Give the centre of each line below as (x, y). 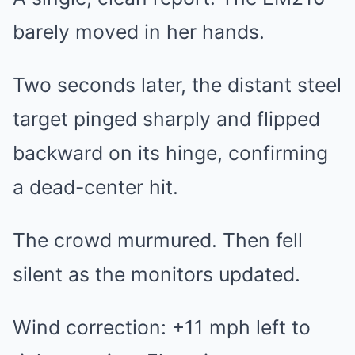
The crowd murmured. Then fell (158, 240)
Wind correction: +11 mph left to (162, 328)
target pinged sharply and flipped (166, 119)
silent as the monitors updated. (157, 275)
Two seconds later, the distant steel (177, 85)
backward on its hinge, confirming (170, 153)
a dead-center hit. (95, 187)
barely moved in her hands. (139, 32)
